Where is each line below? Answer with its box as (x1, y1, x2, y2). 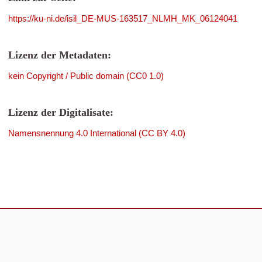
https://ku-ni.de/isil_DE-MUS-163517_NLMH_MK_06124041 (8, 13, 237, 23)
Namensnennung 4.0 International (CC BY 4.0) (8, 128, 185, 138)
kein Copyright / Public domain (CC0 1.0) (8, 71, 164, 81)
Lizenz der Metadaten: (8, 49, 111, 61)
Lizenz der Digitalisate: (8, 106, 113, 118)
